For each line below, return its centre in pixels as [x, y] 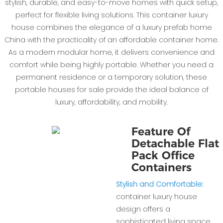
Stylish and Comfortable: [159, 184]
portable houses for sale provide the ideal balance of [111, 90]
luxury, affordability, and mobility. [111, 102]
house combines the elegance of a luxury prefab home [111, 28]
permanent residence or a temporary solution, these [111, 77]
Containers [162, 168]
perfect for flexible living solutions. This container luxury [111, 15]
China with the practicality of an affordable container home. [111, 40]
